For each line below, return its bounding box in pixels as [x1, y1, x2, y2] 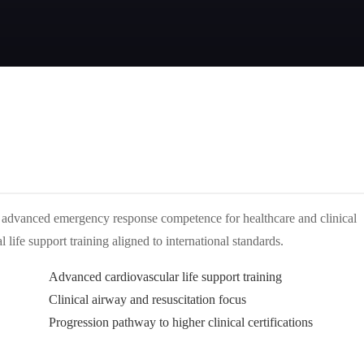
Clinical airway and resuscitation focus [48, 292, 246, 306]
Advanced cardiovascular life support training [48, 270, 282, 284]
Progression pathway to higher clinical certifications [48, 315, 313, 329]
